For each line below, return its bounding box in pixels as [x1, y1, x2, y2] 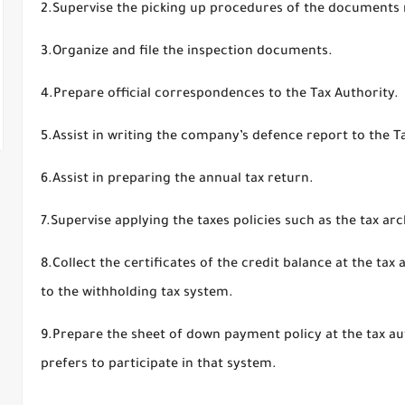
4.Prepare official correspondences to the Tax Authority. [41, 88, 399, 102]
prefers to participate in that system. [41, 358, 277, 372]
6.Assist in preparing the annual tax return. [41, 173, 314, 187]
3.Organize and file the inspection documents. [41, 45, 333, 60]
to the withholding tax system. [41, 287, 233, 301]
